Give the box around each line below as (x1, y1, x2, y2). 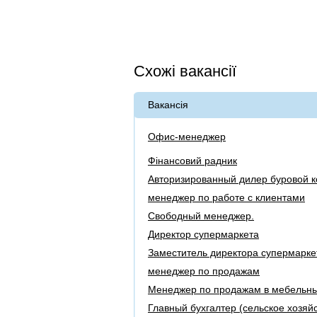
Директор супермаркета (148, 229, 259, 241)
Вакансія (148, 99, 188, 111)
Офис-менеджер (148, 131, 226, 143)
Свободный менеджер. (148, 210, 254, 222)
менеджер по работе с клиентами (148, 192, 305, 204)
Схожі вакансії (134, 62, 236, 81)
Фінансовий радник (148, 155, 237, 167)
